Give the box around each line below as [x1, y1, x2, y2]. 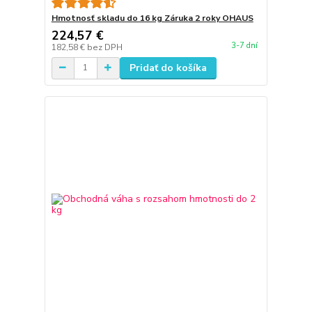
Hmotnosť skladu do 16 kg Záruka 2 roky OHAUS [51, 12, 253, 24]
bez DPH [86, 41, 123, 53]
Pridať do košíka [129, 61, 207, 75]
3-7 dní [231, 40, 258, 51]
